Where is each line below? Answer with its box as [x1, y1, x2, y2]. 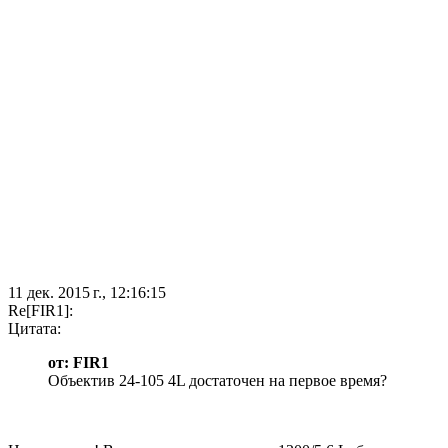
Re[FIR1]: [8, 302, 73, 320]
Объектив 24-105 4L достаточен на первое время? [48, 372, 387, 390]
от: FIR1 [48, 354, 109, 372]
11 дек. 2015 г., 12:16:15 [8, 284, 166, 302]
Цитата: [8, 320, 61, 338]
